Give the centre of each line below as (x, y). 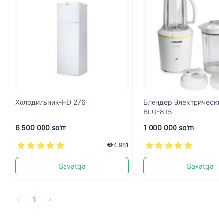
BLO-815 (158, 112)
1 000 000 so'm (169, 127)
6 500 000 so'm (41, 127)
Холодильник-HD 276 (50, 102)
